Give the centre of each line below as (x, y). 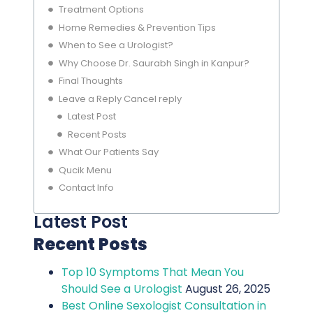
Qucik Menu (85, 170)
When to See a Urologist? (116, 45)
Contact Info (86, 188)
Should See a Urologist (122, 289)
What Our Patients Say (108, 152)
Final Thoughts (90, 81)
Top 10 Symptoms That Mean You (153, 272)
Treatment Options (101, 10)
